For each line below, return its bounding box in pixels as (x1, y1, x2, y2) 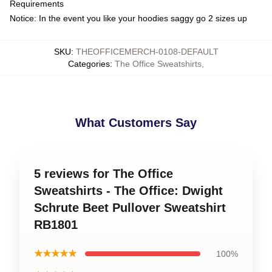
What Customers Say (75, 115, 197, 129)
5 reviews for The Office (34, 166, 173, 180)
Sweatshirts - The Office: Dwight (34, 183, 223, 197)
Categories (68, 58, 110, 69)
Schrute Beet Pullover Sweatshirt (34, 200, 226, 214)
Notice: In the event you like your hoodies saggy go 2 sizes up (10, 13, 247, 23)
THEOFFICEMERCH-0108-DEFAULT (75, 46, 219, 56)
